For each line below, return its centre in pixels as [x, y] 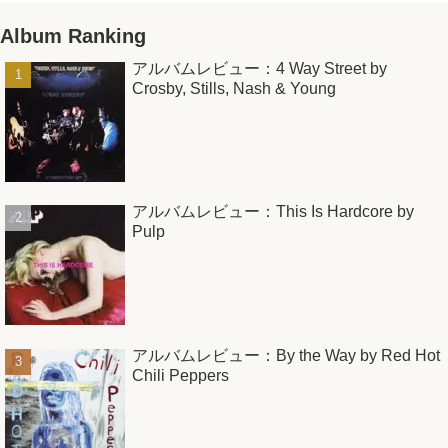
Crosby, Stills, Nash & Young [234, 88]
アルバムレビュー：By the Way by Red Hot [286, 355]
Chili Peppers [180, 375]
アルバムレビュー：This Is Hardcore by [273, 212]
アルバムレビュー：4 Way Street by [259, 68]
